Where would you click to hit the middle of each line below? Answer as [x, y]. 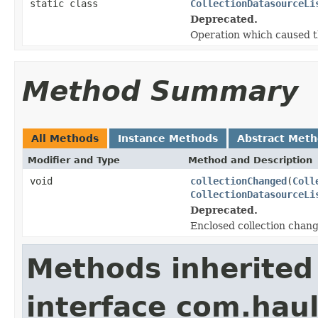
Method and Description [250, 160]
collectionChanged [238, 181]
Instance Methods [168, 138]
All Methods [65, 138]
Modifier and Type [74, 160]
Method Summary [160, 91]
